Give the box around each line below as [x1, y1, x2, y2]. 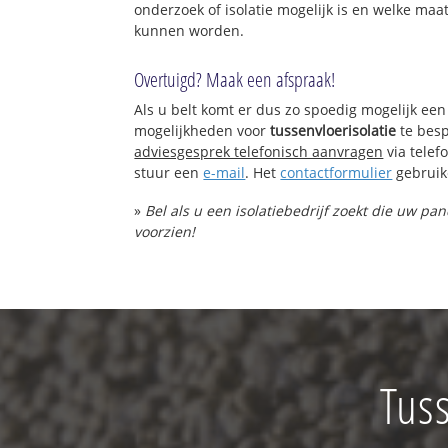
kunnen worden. [134, 21, 245, 41]
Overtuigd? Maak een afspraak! [134, 66, 336, 94]
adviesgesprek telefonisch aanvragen [134, 142, 384, 162]
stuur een [134, 163, 204, 183]
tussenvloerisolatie [270, 121, 397, 141]
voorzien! [134, 221, 196, 241]
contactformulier [280, 163, 393, 183]
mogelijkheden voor [134, 121, 271, 141]
